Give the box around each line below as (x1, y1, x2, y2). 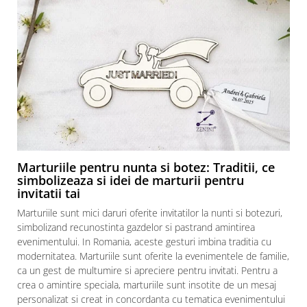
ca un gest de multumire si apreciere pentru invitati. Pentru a (17, 264, 278, 278)
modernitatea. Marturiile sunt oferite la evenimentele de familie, (17, 249, 289, 263)
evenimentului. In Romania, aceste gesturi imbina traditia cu (17, 235, 271, 249)
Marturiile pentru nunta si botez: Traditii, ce (17, 159, 275, 176)
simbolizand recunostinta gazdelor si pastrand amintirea (17, 221, 255, 234)
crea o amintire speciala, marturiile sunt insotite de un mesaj (17, 278, 276, 292)
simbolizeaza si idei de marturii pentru (17, 172, 244, 189)
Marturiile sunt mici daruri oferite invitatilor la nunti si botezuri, (17, 206, 282, 220)
